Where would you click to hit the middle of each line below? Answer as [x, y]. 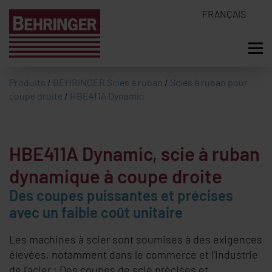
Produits [27, 82]
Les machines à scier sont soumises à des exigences [136, 239]
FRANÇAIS [224, 14]
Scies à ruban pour [209, 82]
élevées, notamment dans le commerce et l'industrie [134, 254]
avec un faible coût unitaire [96, 212]
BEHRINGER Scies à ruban [108, 82]
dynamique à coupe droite [116, 176]
